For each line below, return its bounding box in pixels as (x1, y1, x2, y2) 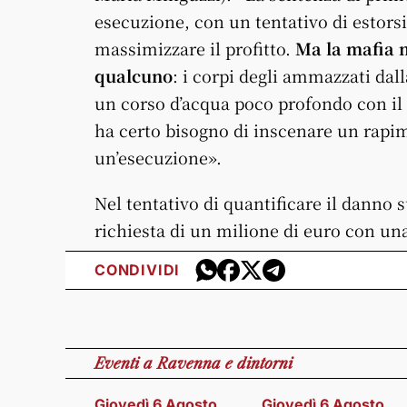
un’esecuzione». (94, 144, 222, 169)
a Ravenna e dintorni (144, 353, 293, 372)
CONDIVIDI (94, 261, 181, 280)
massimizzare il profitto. (94, 35, 291, 60)
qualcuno (94, 63, 173, 87)
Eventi (94, 353, 144, 372)
